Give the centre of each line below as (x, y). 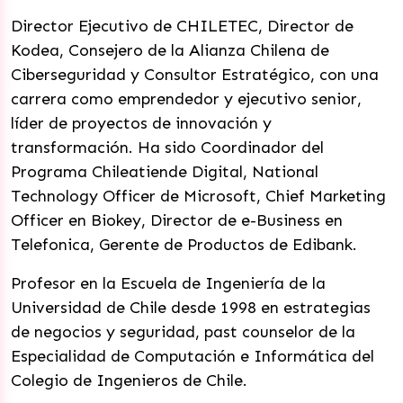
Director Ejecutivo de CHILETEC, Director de (182, 26)
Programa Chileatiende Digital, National (165, 172)
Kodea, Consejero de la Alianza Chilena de (170, 50)
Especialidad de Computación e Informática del (193, 356)
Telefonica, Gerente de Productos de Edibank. (184, 245)
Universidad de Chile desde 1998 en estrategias (191, 308)
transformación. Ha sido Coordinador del (167, 148)
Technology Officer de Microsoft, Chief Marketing (198, 196)
